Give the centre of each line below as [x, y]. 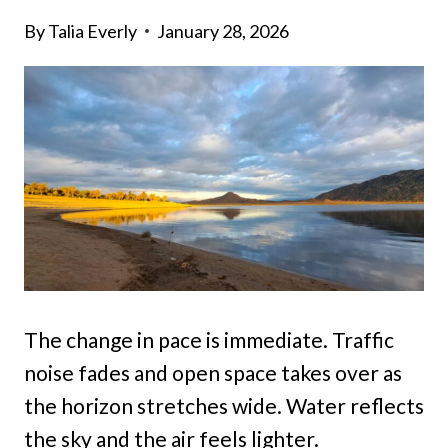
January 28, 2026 [223, 31]
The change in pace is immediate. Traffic [209, 339]
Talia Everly [93, 31]
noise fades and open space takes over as [213, 372]
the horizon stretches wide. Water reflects [224, 405]
